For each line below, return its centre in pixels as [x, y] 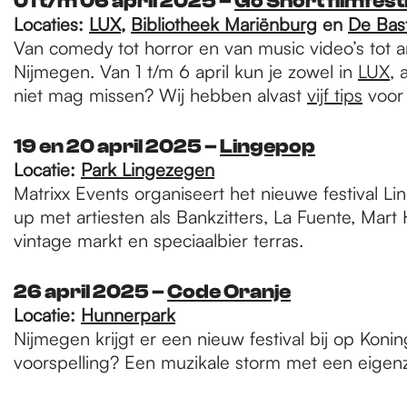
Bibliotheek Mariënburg [224, 24]
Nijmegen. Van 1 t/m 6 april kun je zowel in [186, 71]
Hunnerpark [128, 315]
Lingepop [268, 146]
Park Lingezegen [148, 169]
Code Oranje [229, 292]
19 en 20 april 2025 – [117, 146]
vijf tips [335, 95]
